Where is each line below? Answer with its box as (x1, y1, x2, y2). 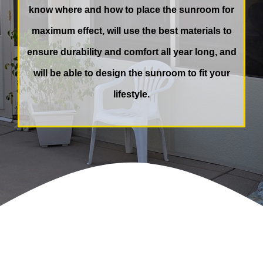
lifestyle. (113, 89, 150, 100)
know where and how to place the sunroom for (29, 5, 234, 15)
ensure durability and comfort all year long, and (26, 47, 237, 58)
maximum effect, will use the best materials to (31, 26, 232, 36)
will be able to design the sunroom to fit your (33, 68, 230, 79)
